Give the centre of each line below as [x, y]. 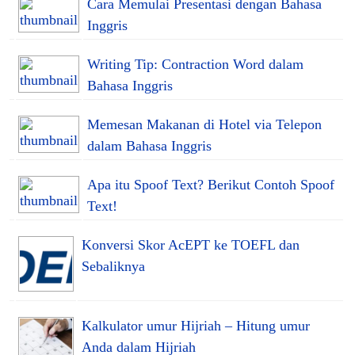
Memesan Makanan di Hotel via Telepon [204, 124]
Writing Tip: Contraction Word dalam [195, 64]
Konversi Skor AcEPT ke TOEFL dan [191, 244]
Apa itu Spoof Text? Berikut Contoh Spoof [211, 184]
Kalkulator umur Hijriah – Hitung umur [196, 325]
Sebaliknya [113, 266]
